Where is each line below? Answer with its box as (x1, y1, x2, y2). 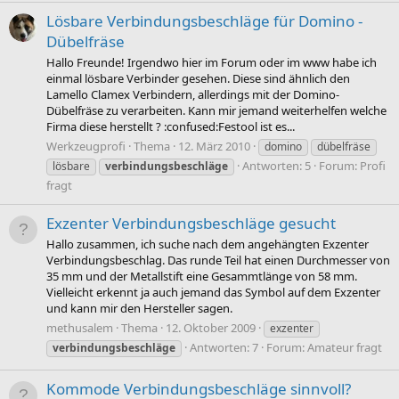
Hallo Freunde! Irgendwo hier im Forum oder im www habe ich (46, 54, 377, 71)
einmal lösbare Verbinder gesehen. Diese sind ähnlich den (46, 70, 350, 87)
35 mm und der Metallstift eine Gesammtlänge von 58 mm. (46, 268, 357, 285)
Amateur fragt (307, 338, 382, 355)
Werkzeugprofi (46, 137, 126, 154)
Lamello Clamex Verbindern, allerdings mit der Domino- (46, 86, 339, 103)
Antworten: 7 (190, 338, 258, 355)
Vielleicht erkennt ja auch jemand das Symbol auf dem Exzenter (46, 284, 380, 301)
